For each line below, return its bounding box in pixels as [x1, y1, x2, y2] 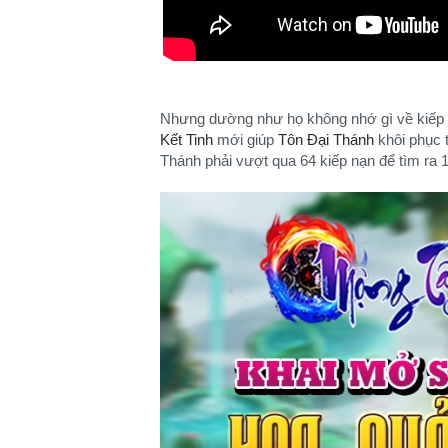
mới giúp [213, 131, 278, 148]
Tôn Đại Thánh [278, 131, 374, 148]
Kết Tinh [160, 131, 213, 148]
